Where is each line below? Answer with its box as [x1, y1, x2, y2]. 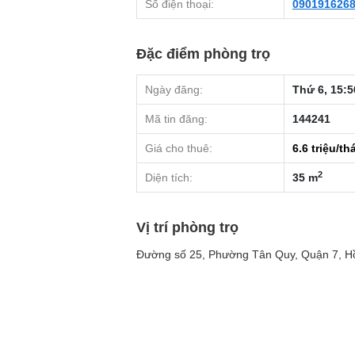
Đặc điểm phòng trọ [136, 46, 270, 63]
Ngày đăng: [145, 83, 203, 97]
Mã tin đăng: [145, 113, 208, 126]
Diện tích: [145, 171, 193, 185]
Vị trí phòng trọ [136, 219, 239, 236]
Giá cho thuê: [145, 142, 212, 155]
